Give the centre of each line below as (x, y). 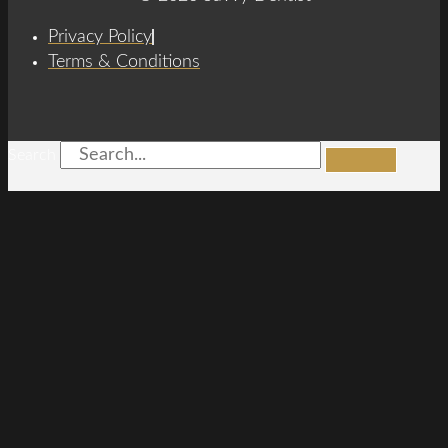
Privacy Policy (100, 37)
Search (32, 155)
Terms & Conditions (124, 62)
